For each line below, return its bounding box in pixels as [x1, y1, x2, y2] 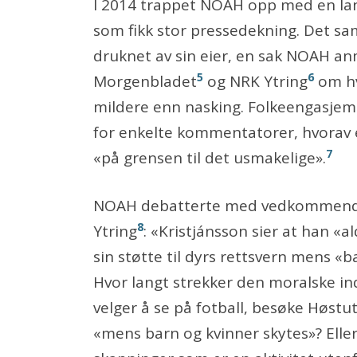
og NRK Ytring [203, 70, 308, 92]
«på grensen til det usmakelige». [93, 147, 326, 168]
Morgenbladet [93, 70, 197, 92]
